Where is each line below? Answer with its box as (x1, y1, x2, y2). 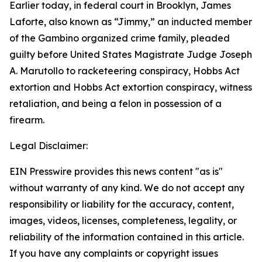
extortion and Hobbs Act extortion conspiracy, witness (9, 81, 252, 93)
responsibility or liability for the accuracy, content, (9, 198, 234, 210)
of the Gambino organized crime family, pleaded (9, 32, 230, 44)
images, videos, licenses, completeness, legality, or (9, 215, 237, 226)
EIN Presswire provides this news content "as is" (9, 166, 223, 177)
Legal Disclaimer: (9, 140, 88, 151)
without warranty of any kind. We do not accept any (9, 182, 244, 194)
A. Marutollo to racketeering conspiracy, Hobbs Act (9, 65, 240, 77)
